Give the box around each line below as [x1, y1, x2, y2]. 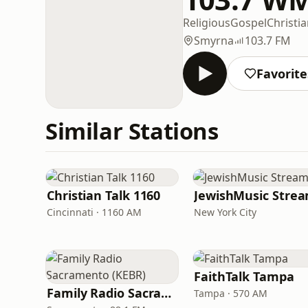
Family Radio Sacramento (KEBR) [161, 285, 172, 301]
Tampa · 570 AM [194, 287, 267, 300]
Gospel [230, 14, 267, 30]
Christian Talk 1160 [47, 187, 161, 203]
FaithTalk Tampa [194, 268, 294, 285]
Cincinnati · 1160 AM [47, 206, 142, 219]
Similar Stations [45, 115, 219, 146]
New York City [194, 206, 256, 219]
